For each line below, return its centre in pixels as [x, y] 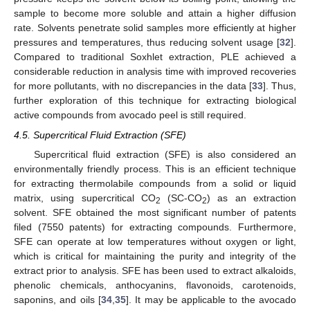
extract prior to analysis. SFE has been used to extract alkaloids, [155, 270]
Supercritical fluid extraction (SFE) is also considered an [165, 154]
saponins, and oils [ [57, 299]
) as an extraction [252, 198]
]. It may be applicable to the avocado [211, 299]
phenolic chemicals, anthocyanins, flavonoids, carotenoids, [155, 285]
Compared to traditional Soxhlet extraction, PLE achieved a [155, 57]
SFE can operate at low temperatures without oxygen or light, [155, 241]
